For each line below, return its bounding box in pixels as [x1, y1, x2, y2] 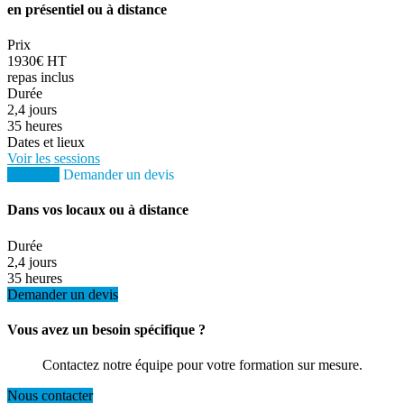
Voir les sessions [7, 150, 100, 166]
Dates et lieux [7, 133, 85, 150]
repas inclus [7, 69, 74, 85]
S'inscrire [7, 166, 60, 182]
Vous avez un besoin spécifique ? [7, 321, 206, 337]
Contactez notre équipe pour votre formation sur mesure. [41, 357, 363, 373]
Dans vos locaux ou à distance [7, 202, 188, 218]
